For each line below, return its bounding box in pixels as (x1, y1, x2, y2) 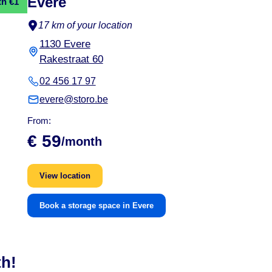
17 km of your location (38, 20, 132, 30)
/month (61, 135, 102, 148)
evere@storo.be (39, 94, 108, 104)
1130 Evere (39, 38, 90, 50)
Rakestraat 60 (39, 53, 103, 65)
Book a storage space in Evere (39, 201, 154, 210)
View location (39, 171, 90, 180)
